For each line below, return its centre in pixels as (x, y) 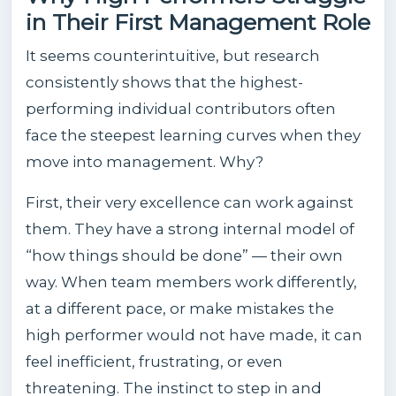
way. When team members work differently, (191, 282)
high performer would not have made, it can (194, 335)
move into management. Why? (145, 161)
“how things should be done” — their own (184, 255)
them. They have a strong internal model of (190, 228)
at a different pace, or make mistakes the (180, 308)
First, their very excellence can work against (190, 202)
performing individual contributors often (181, 108)
